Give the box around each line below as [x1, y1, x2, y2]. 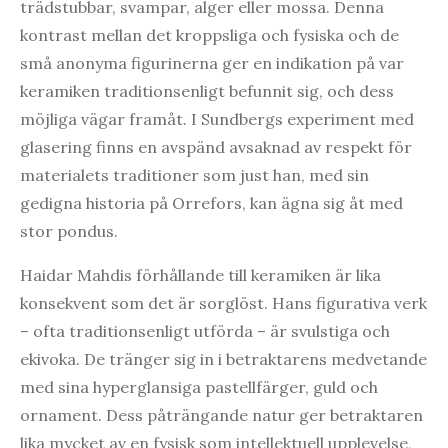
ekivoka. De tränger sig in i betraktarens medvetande [20, 348, 427, 369]
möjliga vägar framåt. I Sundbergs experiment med [20, 108, 414, 129]
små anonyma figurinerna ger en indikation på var [20, 52, 404, 73]
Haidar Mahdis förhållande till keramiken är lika [20, 264, 381, 285]
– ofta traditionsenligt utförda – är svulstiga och [20, 320, 390, 341]
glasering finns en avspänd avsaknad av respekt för [20, 136, 412, 157]
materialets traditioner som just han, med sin [20, 164, 369, 185]
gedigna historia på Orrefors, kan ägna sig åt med [20, 192, 403, 213]
